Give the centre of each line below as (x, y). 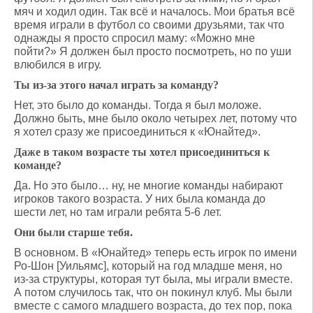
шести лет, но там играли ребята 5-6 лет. (118, 212)
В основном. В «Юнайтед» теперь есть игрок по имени (155, 253)
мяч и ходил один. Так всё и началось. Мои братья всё (154, 12)
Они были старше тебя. (73, 232)
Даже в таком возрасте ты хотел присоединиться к (142, 152)
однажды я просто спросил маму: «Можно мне (134, 38)
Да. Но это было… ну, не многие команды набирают (148, 185)
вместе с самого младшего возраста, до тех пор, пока (153, 306)
